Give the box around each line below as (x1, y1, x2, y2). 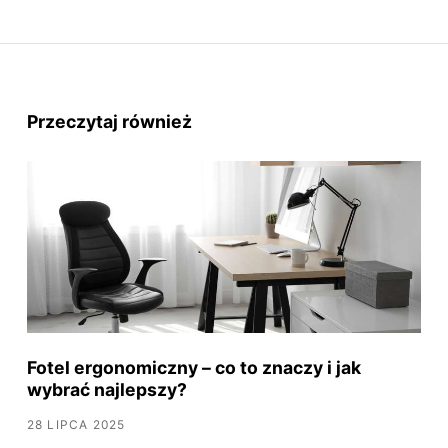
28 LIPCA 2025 (26, 416, 126, 432)
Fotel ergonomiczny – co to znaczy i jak (26, 356, 361, 378)
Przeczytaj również (26, 110, 192, 132)
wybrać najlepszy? (26, 378, 187, 400)
